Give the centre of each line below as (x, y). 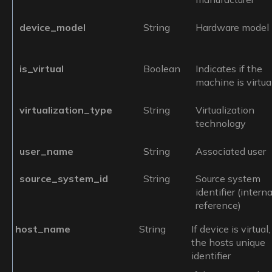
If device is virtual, (230, 229)
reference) (219, 206)
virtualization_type (66, 110)
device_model (53, 28)
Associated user (231, 151)
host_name (42, 229)
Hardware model (233, 28)
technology (221, 124)
